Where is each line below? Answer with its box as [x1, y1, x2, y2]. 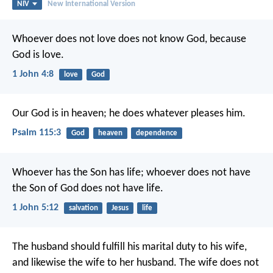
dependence [135, 129, 177, 138]
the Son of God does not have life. [12, 182, 163, 194]
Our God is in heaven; [12, 108, 107, 120]
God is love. [12, 49, 64, 61]
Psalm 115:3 [12, 128, 61, 138]
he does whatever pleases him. [107, 108, 246, 120]
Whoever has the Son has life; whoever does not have [12, 166, 250, 179]
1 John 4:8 [12, 69, 54, 79]
